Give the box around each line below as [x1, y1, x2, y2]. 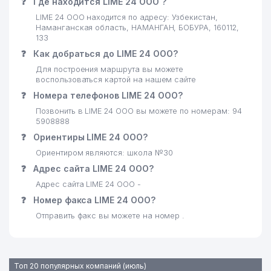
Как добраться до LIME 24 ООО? [30, 48, 178, 59]
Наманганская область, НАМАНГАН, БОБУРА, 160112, [36, 23, 239, 32]
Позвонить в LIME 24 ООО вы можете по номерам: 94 [36, 106, 242, 116]
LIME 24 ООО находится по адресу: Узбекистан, [36, 13, 218, 22]
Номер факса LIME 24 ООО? [30, 195, 155, 205]
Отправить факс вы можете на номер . [36, 211, 185, 220]
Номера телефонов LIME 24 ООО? [30, 90, 183, 100]
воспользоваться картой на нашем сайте [36, 75, 197, 84]
